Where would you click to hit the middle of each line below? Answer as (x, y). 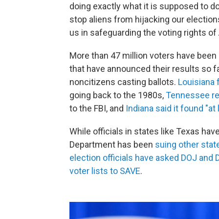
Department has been (112, 144)
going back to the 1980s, (118, 95)
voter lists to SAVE (105, 171)
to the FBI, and (98, 108)
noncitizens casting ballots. (124, 82)
